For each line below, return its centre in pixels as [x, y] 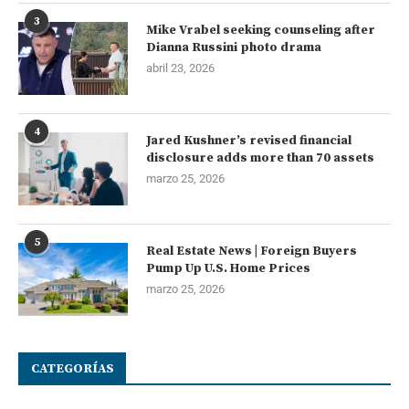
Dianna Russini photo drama [234, 47]
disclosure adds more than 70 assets [260, 157]
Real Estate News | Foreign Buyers [252, 251]
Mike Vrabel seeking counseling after [261, 30]
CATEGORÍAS [73, 368]
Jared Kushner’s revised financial [249, 140]
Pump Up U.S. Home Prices [228, 268]
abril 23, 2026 [180, 68]
